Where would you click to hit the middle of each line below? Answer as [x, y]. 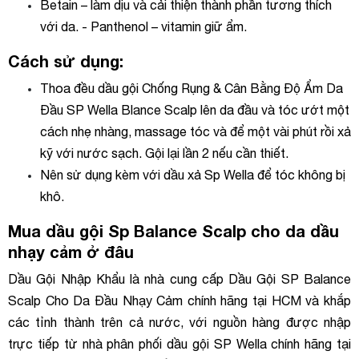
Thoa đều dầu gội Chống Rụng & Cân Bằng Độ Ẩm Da [192, 88]
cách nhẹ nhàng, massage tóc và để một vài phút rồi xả [196, 131]
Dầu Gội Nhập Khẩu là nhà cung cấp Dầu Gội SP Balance [179, 279]
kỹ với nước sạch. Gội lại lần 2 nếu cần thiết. [164, 153]
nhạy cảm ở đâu [71, 252]
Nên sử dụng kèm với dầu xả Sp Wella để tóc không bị [193, 175]
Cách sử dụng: [66, 61]
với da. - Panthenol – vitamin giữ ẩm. [143, 26]
